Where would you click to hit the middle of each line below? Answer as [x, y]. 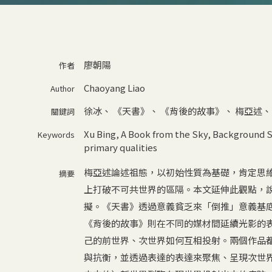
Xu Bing [100, 134]
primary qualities [120, 147]
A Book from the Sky [164, 134]
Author [62, 88]
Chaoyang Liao [114, 87]
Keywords [56, 134]
